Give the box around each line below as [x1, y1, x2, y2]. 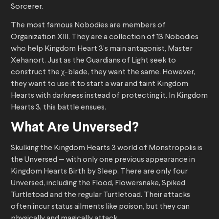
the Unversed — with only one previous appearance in [11, 156, 195, 164]
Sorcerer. [11, 3, 43, 11]
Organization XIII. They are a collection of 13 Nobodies [11, 33, 198, 42]
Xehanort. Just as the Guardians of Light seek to [11, 57, 176, 65]
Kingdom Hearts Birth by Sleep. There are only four [11, 168, 188, 176]
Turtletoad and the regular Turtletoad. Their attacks [11, 191, 190, 199]
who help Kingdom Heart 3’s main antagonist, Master [11, 45, 193, 53]
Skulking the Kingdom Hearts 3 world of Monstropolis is [11, 144, 202, 153]
